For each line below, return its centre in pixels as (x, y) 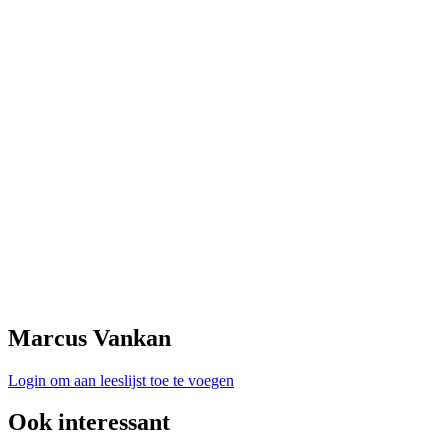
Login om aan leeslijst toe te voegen (121, 380)
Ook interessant (89, 422)
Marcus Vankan (89, 337)
